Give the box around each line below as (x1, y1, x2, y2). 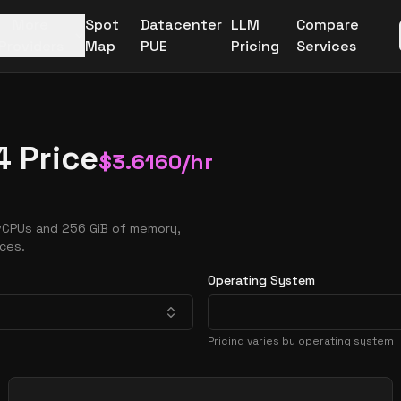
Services (296, 37, 357, 55)
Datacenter (140, 15, 222, 34)
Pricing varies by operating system (208, 334, 394, 348)
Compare (296, 15, 360, 34)
